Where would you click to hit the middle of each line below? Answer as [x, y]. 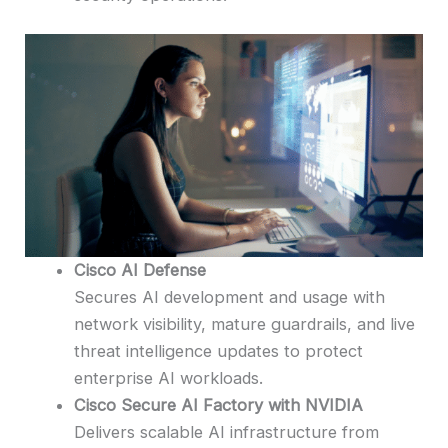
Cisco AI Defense [140, 269]
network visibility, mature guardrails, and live [245, 323]
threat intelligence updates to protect [219, 350]
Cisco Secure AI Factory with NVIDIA [219, 404]
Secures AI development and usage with [230, 296]
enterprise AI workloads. [169, 377]
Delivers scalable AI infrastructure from [227, 431]
